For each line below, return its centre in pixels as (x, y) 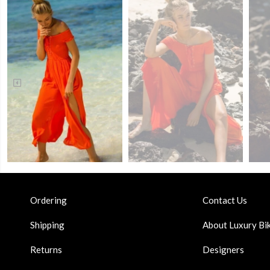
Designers (223, 250)
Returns (46, 250)
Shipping (47, 225)
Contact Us (224, 200)
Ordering (49, 200)
